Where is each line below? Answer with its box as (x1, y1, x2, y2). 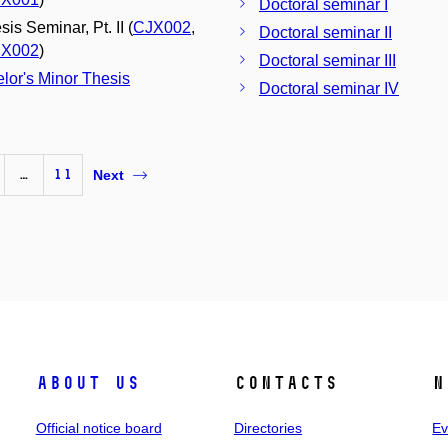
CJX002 (133, 18, 191, 36)
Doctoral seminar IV (259, 79, 399, 97)
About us (35, 371, 140, 394)
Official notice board (35, 419, 162, 436)
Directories (233, 419, 302, 436)
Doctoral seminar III (259, 51, 396, 69)
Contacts (233, 371, 338, 394)
